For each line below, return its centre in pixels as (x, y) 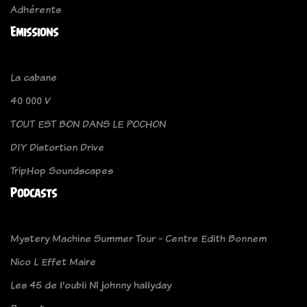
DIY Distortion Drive (57, 147)
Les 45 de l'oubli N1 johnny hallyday (91, 284)
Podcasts (34, 193)
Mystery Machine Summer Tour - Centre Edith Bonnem (138, 238)
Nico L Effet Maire (53, 261)
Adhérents (36, 9)
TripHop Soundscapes (62, 170)
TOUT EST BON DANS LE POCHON (88, 123)
